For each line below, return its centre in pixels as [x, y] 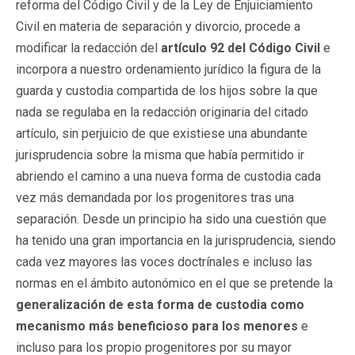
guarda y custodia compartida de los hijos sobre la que [167, 90]
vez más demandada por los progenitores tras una [155, 197]
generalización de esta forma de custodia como [160, 304]
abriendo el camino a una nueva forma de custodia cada [168, 176]
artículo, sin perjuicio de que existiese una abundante [162, 133]
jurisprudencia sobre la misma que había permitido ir [160, 155]
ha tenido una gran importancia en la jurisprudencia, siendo [176, 240]
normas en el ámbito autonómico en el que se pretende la [174, 283]
